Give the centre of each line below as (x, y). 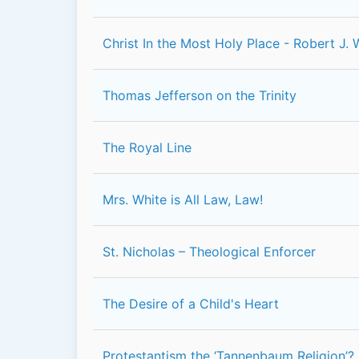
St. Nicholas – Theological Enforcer (209, 252)
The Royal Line (147, 147)
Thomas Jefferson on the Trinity (200, 95)
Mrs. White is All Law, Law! (183, 200)
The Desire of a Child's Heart (191, 304)
